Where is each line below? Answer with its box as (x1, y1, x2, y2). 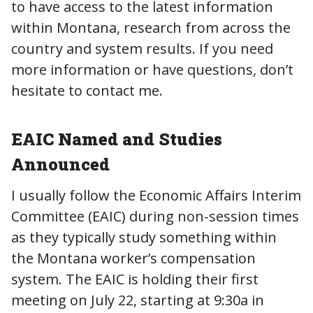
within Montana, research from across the (11, 17, 291, 37)
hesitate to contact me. (11, 80, 163, 100)
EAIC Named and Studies (11, 127, 222, 150)
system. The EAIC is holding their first (11, 269, 259, 289)
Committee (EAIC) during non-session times (11, 206, 299, 226)
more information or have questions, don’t (11, 59, 293, 79)
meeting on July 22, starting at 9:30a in (11, 290, 264, 310)
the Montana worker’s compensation (11, 248, 256, 268)
